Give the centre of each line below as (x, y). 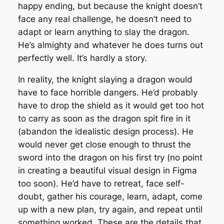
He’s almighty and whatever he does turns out (110, 45)
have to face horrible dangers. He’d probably (107, 93)
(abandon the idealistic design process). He (105, 132)
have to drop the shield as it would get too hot (111, 106)
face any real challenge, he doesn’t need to (104, 19)
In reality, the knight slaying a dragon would (105, 80)
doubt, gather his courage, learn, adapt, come (110, 197)
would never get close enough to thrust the (104, 145)
